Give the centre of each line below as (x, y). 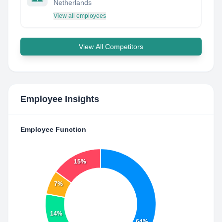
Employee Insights (60, 99)
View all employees (80, 16)
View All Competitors (111, 47)
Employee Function (53, 129)
